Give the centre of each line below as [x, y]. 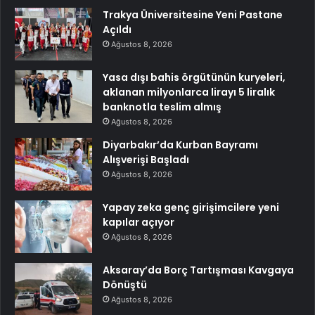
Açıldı [117, 29]
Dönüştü [125, 284]
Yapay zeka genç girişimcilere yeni [191, 207]
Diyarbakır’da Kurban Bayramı [180, 144]
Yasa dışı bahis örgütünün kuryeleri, [194, 77]
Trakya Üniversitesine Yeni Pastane [193, 14]
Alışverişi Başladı [146, 159]
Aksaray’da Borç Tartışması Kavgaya [198, 270]
